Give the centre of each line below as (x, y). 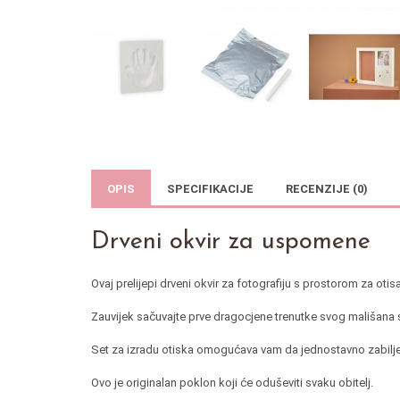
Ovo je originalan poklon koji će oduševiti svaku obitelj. (232, 383)
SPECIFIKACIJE (210, 189)
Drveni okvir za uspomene (231, 242)
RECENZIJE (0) (327, 189)
